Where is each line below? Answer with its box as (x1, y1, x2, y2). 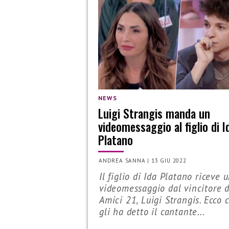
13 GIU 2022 (151, 157, 187, 165)
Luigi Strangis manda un (98, 104, 210, 122)
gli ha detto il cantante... (99, 205, 205, 218)
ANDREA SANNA (99, 157, 146, 165)
